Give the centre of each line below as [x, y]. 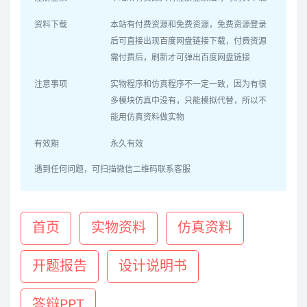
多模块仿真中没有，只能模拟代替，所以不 [189, 101]
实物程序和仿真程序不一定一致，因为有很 [189, 85]
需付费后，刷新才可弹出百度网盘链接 [181, 58]
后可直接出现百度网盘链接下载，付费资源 [189, 41]
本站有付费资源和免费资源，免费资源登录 [189, 25]
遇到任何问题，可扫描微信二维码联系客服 [112, 170]
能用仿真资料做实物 [148, 118]
